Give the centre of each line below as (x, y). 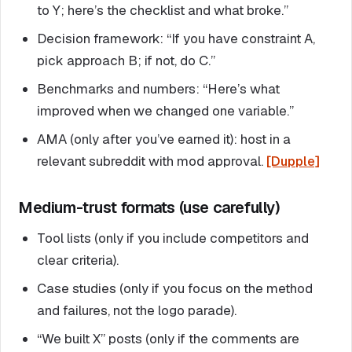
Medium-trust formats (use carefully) (149, 207)
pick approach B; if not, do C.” (126, 60)
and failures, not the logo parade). (137, 310)
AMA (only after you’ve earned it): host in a (164, 139)
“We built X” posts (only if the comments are (168, 338)
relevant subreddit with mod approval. (152, 161)
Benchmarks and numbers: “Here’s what (158, 88)
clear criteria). (78, 260)
